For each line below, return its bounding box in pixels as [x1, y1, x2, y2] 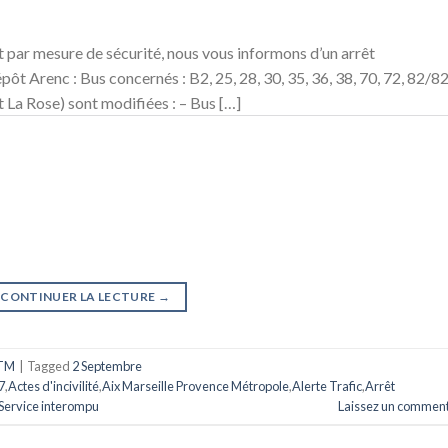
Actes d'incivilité [8, 377, 99, 394]
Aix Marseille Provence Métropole [102, 377, 289, 394]
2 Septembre [72, 357, 142, 374]
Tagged [27, 357, 72, 374]
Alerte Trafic [292, 377, 362, 394]
